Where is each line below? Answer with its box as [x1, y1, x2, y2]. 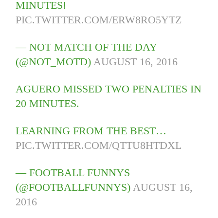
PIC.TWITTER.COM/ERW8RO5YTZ [16, 14, 182, 26]
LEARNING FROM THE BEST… [16, 125, 167, 137]
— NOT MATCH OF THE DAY [16, 41, 157, 54]
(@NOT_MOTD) [16, 55, 94, 68]
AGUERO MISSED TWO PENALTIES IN [16, 83, 202, 95]
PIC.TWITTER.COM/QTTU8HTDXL [16, 139, 182, 152]
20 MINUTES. [16, 97, 80, 110]
